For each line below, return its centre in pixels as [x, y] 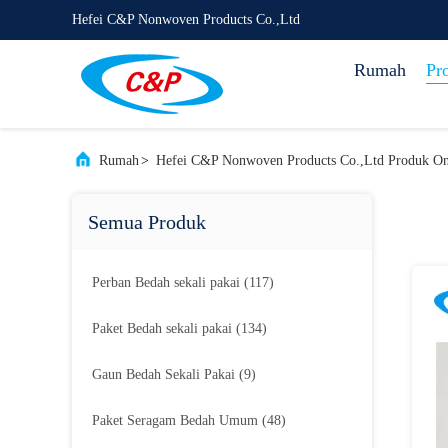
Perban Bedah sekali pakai [166, 282]
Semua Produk [147, 222]
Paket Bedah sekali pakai [162, 328]
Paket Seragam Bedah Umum [175, 420]
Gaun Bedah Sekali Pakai [163, 374]
